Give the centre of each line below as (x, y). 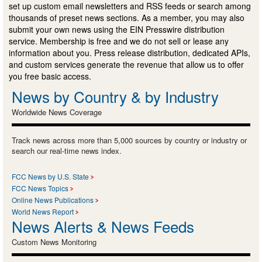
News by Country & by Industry (115, 96)
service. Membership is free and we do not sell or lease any (119, 41)
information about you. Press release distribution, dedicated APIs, (130, 52)
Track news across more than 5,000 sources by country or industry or (129, 140)
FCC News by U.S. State (50, 176)
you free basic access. (50, 76)
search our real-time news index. (67, 150)
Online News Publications (53, 199)
